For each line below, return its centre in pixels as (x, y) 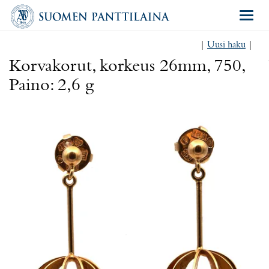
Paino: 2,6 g (51, 86)
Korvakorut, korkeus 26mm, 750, (127, 67)
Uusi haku (226, 45)
